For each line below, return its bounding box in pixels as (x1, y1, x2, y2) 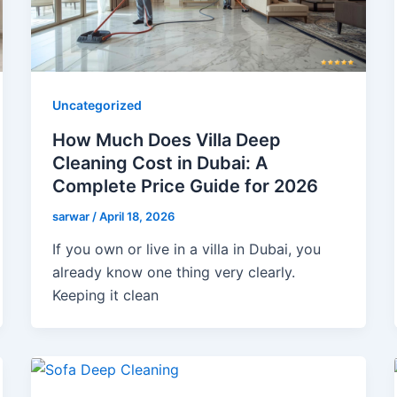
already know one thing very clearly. (51, 263, 295, 282)
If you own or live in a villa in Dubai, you (51, 240, 321, 259)
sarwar (51, 208, 92, 223)
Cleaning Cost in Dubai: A (51, 152, 268, 174)
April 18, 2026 (98, 208, 175, 223)
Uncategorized (51, 97, 142, 113)
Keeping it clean (51, 286, 159, 305)
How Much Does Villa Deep (51, 128, 281, 151)
